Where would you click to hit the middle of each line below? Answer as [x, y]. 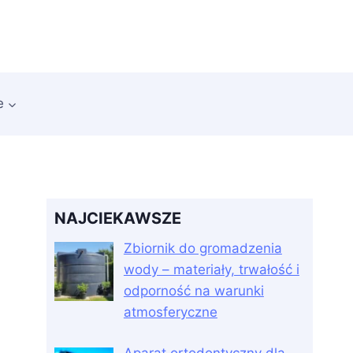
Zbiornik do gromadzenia [203, 248]
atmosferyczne [170, 312]
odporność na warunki [193, 290]
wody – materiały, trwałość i [211, 269]
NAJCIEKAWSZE [118, 218]
